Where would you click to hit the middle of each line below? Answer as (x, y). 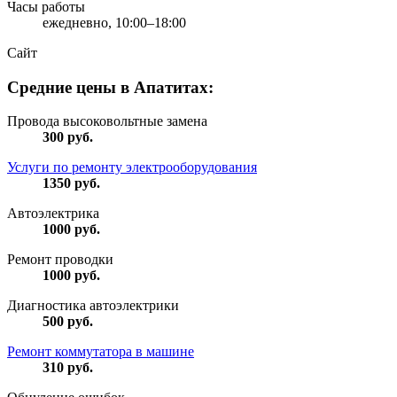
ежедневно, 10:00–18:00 (114, 22)
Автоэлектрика (53, 214)
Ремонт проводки (60, 260)
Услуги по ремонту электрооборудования (132, 167)
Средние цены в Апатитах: (110, 87)
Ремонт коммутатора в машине (101, 352)
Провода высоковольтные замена (107, 121)
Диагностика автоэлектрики (93, 306)
